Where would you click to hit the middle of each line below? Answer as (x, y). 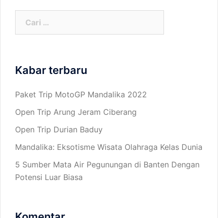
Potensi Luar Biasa (49, 177)
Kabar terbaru (51, 70)
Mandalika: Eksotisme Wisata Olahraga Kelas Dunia (109, 147)
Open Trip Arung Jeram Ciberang (76, 112)
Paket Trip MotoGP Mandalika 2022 (81, 94)
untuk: (27, 29)
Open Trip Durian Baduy (59, 129)
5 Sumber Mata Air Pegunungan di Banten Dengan (107, 164)
